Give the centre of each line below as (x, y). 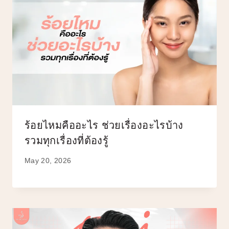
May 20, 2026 (48, 160)
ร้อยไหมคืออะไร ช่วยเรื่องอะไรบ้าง (104, 125)
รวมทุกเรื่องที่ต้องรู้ (67, 140)
